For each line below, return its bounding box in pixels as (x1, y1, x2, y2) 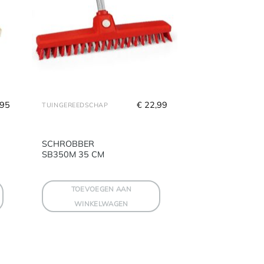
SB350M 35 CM (42, 148, 105, 160)
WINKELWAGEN (74, 199, 128, 209)
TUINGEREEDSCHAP (42, 100, 108, 109)
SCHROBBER (42, 138, 95, 149)
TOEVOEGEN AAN (71, 184, 132, 194)
